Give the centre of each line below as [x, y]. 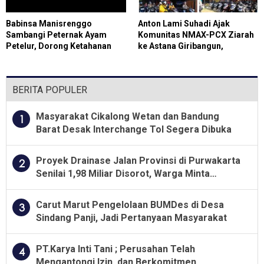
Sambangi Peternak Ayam [56, 34]
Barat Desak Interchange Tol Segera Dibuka [134, 129]
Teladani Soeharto [174, 57]
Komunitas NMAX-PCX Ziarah [196, 34]
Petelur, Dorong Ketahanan [59, 46]
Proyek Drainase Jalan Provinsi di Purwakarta [138, 160]
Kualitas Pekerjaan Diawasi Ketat [109, 186]
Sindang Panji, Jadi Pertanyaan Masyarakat [131, 217]
